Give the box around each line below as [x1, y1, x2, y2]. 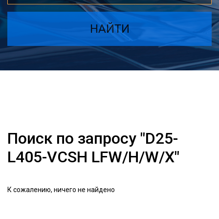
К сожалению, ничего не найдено [7, 186, 115, 194]
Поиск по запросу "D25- [7, 129, 178, 148]
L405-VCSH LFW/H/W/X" [7, 148, 179, 166]
